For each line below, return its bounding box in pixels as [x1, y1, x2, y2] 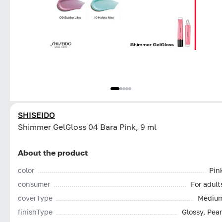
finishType [18, 207, 53, 216]
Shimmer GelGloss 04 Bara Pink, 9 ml [18, 121, 157, 132]
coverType [18, 193, 53, 202]
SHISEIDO [18, 110, 55, 120]
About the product [18, 147, 88, 158]
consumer [18, 179, 50, 188]
